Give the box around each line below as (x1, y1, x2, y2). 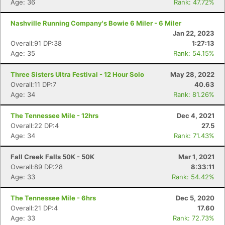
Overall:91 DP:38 (11, 39, 62, 47)
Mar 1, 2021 (178, 153, 214, 161)
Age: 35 (11, 49, 35, 57)
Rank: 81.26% (173, 90, 214, 98)
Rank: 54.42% (172, 173, 214, 181)
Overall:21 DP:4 (11, 204, 58, 212)
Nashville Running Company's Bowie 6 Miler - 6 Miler (11, 19, 181, 27)
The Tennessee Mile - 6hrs (11, 194, 96, 202)
